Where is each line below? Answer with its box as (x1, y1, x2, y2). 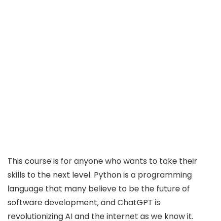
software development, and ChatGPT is (7, 196, 160, 208)
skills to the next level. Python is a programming (7, 169, 192, 181)
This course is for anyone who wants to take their (7, 155, 197, 167)
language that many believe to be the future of (7, 183, 190, 194)
